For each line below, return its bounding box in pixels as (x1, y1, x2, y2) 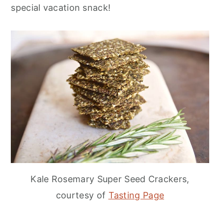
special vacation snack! (11, 2, 111, 13)
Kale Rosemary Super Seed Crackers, (30, 173, 190, 184)
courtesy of (55, 190, 109, 200)
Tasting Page (108, 190, 165, 200)
